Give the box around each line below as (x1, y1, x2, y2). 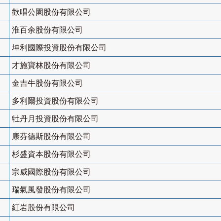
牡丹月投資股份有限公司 (12, 114, 99, 123)
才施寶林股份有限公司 (12, 61, 91, 70)
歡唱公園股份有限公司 (12, 8, 91, 17)
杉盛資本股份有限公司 (12, 150, 91, 159)
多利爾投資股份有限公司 (12, 97, 99, 106)
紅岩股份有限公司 (12, 203, 75, 212)
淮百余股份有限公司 (12, 26, 83, 35)
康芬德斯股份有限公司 (12, 132, 91, 141)
